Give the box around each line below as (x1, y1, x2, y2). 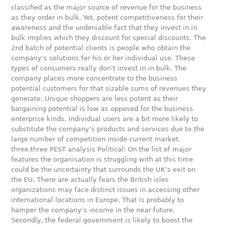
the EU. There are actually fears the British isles (11, 176, 169, 183)
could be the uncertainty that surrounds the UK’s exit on (11, 166, 196, 173)
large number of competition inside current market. (11, 135, 181, 143)
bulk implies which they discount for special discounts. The (11, 34, 206, 42)
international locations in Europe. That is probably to (11, 196, 184, 204)
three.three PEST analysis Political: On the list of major (11, 145, 192, 153)
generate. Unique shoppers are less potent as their (11, 95, 178, 102)
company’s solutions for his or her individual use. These (11, 54, 196, 62)
